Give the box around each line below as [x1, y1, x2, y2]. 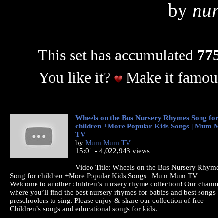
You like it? [38, 69, 114, 87]
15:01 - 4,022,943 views [75, 147, 150, 155]
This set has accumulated [37, 47, 197, 64]
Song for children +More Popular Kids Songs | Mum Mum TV [9, 172, 198, 180]
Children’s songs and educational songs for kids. [9, 205, 157, 213]
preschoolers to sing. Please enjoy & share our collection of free [9, 197, 204, 205]
